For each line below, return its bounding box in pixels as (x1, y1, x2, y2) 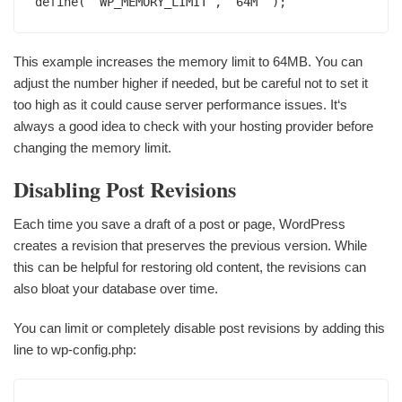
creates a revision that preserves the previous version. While (13, 237, 367, 253)
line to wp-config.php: (13, 341, 136, 357)
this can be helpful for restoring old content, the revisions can (13, 258, 366, 275)
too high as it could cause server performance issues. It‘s (13, 96, 347, 112)
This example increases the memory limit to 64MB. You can (13, 53, 363, 69)
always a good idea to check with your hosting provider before (13, 118, 373, 134)
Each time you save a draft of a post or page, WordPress (13, 215, 345, 232)
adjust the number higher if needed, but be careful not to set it (13, 74, 368, 91)
